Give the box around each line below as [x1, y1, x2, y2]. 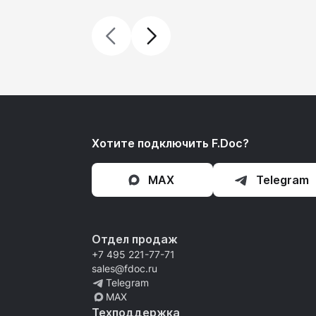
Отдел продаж [92, 232, 178, 246]
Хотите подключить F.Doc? [92, 136, 249, 150]
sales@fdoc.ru [92, 262, 157, 274]
